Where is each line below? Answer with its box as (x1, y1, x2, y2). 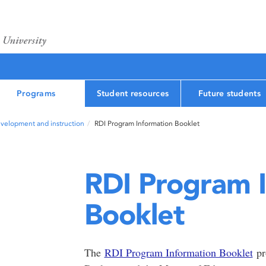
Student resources (96, 88, 169, 99)
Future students (198, 88, 261, 99)
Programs (16, 88, 56, 99)
